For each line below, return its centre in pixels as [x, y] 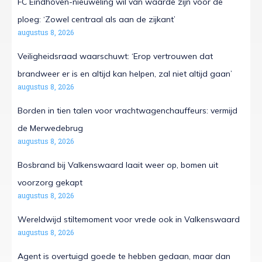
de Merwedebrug [50, 128]
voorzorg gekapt [50, 183]
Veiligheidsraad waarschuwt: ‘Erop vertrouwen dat [115, 56]
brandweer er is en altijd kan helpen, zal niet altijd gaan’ [125, 74]
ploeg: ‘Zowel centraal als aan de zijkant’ [96, 20]
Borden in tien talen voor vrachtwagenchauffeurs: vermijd [127, 111]
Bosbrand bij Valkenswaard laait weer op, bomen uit [118, 165]
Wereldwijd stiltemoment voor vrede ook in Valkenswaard [129, 220]
